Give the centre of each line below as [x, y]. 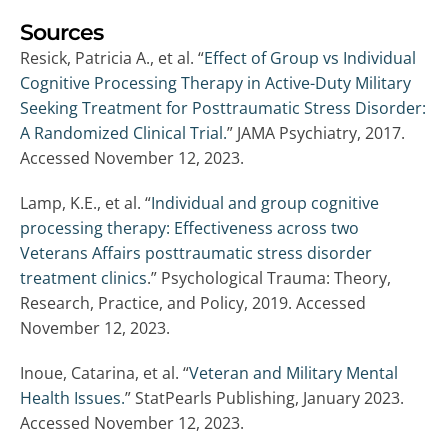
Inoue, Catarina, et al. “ [104, 373]
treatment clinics [83, 278]
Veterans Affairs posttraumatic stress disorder [196, 253]
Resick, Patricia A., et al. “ [112, 58]
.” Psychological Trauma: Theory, [269, 278]
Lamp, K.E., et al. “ [85, 203]
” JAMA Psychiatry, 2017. [316, 133]
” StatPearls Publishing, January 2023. [264, 398]
